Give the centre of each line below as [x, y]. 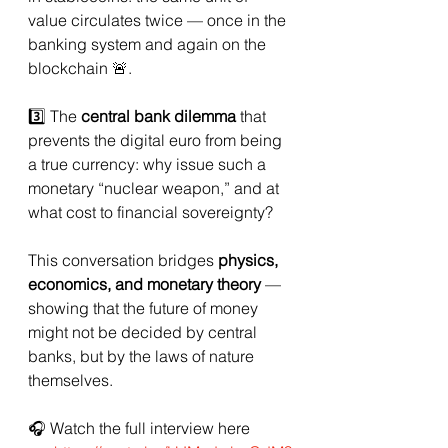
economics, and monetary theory [144, 284]
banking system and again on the [149, 44]
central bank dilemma [158, 116]
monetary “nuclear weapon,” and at [155, 188]
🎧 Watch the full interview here [139, 428]
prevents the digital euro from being [157, 140]
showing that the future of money [145, 308]
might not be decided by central [144, 332]
